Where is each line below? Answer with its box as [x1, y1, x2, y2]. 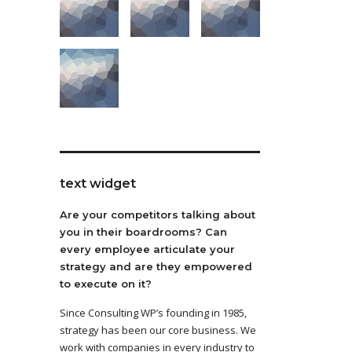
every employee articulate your [60, 243, 235, 255]
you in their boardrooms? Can [60, 225, 227, 238]
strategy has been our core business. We [60, 323, 256, 337]
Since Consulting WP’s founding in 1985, [60, 306, 247, 320]
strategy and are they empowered [60, 260, 252, 273]
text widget [60, 176, 136, 191]
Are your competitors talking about [60, 208, 255, 221]
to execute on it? [60, 277, 152, 290]
